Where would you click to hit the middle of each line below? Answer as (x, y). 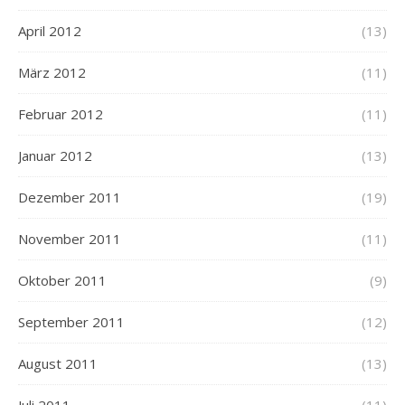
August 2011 (58, 363)
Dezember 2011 (70, 197)
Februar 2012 (61, 114)
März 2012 (52, 72)
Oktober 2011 (62, 280)
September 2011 (71, 322)
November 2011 (70, 239)
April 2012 (50, 31)
